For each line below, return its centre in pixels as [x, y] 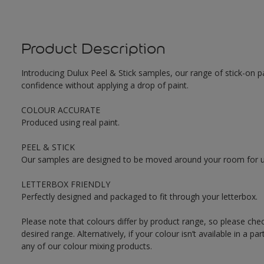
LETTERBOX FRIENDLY [65, 184]
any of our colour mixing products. [86, 246]
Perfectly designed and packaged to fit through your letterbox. [139, 197]
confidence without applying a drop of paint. [105, 85]
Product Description [93, 49]
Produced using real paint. [70, 122]
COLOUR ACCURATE [60, 110]
